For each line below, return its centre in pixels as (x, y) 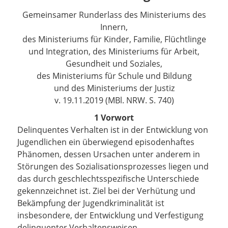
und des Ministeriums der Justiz (114, 88)
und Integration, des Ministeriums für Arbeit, (114, 51)
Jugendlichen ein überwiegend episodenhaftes (106, 142)
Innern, (114, 27)
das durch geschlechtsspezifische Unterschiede (108, 179)
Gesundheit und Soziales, (114, 64)
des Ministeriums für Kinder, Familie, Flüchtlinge (114, 39)
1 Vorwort (114, 118)
